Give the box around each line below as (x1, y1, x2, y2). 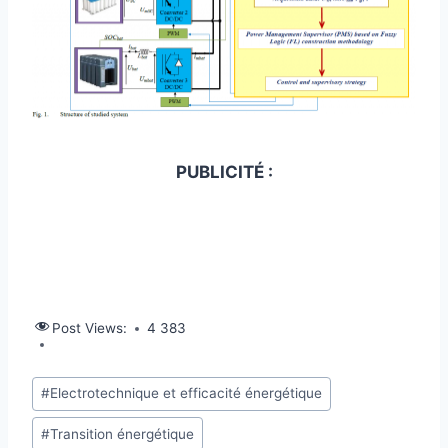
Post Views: (52, 320, 127, 337)
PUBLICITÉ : (175, 162, 273, 183)
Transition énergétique (50, 425, 195, 442)
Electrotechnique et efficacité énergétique (50, 385, 323, 402)
